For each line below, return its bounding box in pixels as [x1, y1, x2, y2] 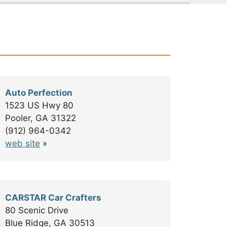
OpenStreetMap [101, 69, 139, 76]
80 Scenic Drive [5, 205, 69, 215]
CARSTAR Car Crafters [5, 193, 102, 203]
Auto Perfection [5, 88, 73, 98]
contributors [139, 69, 168, 76]
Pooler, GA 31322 [5, 113, 77, 123]
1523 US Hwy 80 [5, 100, 74, 110]
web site [5, 138, 41, 148]
